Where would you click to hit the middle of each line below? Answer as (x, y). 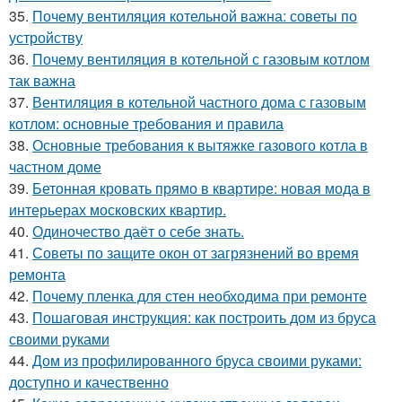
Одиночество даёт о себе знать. (138, 231)
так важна (42, 80)
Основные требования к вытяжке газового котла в (200, 144)
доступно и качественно (89, 381)
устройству (46, 37)
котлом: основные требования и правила (146, 123)
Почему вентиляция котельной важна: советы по (195, 15)
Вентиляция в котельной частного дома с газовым (199, 101)
